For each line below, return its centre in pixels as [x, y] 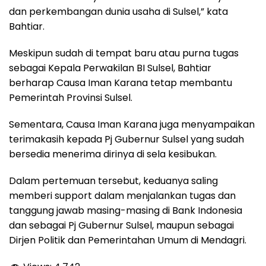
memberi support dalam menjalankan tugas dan [122, 196]
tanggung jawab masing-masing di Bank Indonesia [126, 211]
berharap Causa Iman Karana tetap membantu [121, 83]
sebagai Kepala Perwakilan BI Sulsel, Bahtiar [110, 68]
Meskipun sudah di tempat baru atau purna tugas [124, 53]
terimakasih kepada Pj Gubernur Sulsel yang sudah [126, 140]
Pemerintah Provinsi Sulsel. [71, 98]
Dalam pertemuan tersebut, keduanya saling [113, 181]
